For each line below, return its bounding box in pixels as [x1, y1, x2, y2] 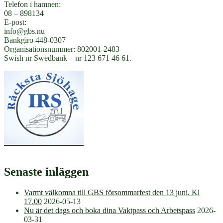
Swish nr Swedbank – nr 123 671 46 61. [4, 53, 131, 62]
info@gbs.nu [4, 26, 45, 35]
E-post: [4, 17, 26, 26]
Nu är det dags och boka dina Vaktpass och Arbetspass [24, 206, 195, 215]
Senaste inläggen [4, 165, 89, 178]
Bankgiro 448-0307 [4, 35, 66, 44]
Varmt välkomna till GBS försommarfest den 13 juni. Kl [24, 188, 200, 197]
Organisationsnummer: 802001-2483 [4, 44, 119, 53]
